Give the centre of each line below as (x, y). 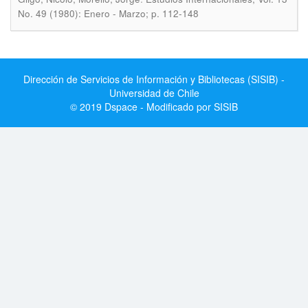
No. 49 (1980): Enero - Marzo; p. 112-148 (108, 13)
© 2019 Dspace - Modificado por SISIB (154, 107)
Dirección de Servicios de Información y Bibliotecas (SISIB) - (154, 79)
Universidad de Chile (154, 93)
